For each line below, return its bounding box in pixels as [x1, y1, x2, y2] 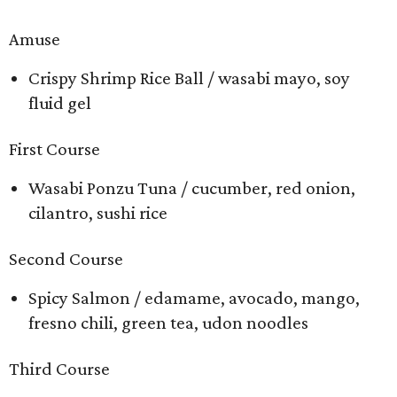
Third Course [9, 358, 110, 379]
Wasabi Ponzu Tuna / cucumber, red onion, [28, 177, 355, 198]
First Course [9, 138, 100, 160]
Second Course [9, 248, 123, 269]
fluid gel [28, 92, 91, 113]
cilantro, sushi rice [28, 202, 167, 223]
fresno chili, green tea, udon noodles [28, 312, 308, 333]
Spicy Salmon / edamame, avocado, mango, [28, 287, 360, 308]
